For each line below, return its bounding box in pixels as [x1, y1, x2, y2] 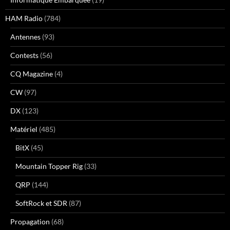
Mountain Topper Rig [15, 162, 83, 171]
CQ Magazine [10, 69, 53, 79]
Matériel [10, 125, 37, 134]
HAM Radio [5, 14, 43, 23]
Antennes [10, 32, 41, 42]
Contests [10, 51, 39, 60]
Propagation [10, 217, 50, 226]
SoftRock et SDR [15, 199, 67, 208]
